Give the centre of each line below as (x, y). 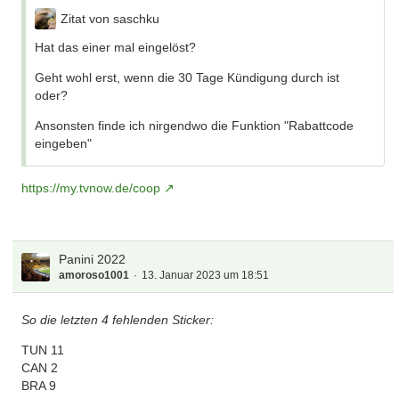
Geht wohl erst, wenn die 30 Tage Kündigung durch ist (187, 77)
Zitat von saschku (110, 19)
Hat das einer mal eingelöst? (116, 47)
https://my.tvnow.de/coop (91, 188)
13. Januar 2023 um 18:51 (206, 275)
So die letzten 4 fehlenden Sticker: (118, 320)
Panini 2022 (93, 259)
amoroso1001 (94, 275)
